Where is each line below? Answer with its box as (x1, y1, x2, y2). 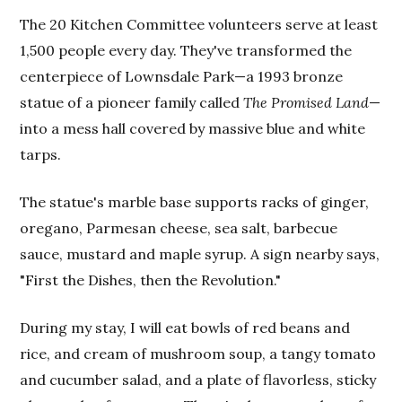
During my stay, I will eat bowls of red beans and (20, 319, 351, 336)
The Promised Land (243, 93, 370, 111)
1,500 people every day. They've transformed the (20, 41, 353, 59)
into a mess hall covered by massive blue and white (20, 119, 366, 137)
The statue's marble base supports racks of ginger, (20, 193, 370, 211)
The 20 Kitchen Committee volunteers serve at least (20, 15, 379, 33)
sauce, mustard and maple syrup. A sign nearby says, (20, 245, 380, 263)
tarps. (20, 145, 62, 163)
